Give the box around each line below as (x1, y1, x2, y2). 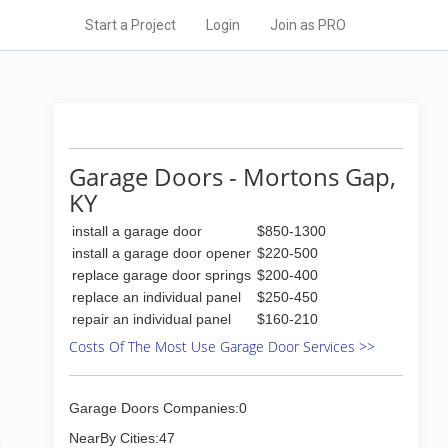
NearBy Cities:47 (69, 430, 175, 446)
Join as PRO (270, 17, 346, 33)
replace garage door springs (72, 267, 251, 283)
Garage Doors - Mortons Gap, (69, 160, 396, 193)
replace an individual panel (72, 289, 241, 305)
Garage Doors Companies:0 (69, 400, 247, 416)
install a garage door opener (72, 245, 251, 261)
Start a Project (85, 17, 176, 33)
